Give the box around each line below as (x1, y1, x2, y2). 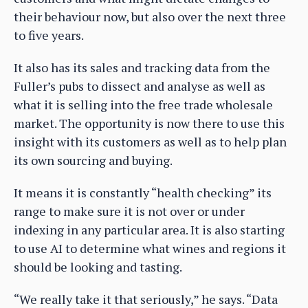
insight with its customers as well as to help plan (14, 133, 287, 150)
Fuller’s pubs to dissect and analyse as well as (14, 77, 265, 94)
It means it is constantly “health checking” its (14, 184, 272, 201)
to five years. (14, 26, 84, 43)
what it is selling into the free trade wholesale (14, 96, 273, 113)
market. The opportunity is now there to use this (14, 114, 285, 131)
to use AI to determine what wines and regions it (14, 239, 286, 256)
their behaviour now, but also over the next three (14, 8, 286, 25)
